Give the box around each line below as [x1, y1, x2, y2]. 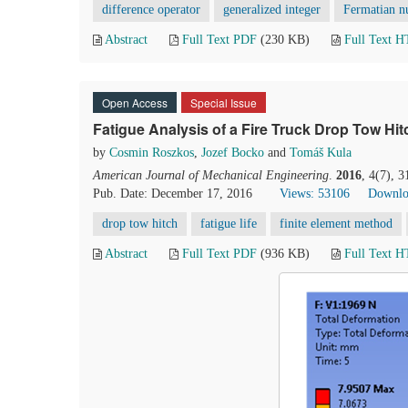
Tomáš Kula [290, 146, 352, 159]
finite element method [280, 217, 393, 230]
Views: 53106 [280, 187, 350, 200]
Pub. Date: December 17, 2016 [93, 187, 252, 200]
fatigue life [200, 217, 257, 230]
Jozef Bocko [201, 146, 264, 159]
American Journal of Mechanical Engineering [93, 168, 329, 182]
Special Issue [190, 95, 257, 110]
